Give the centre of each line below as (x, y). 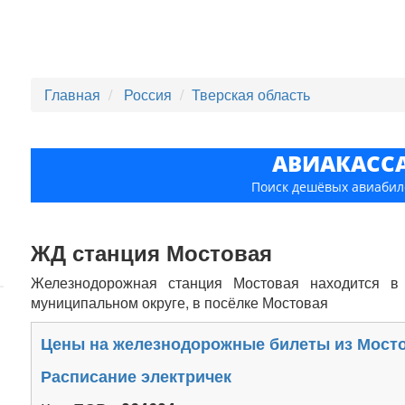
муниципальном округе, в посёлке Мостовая (180, 302)
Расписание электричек (137, 376)
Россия (150, 94)
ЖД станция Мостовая (152, 252)
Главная (73, 94)
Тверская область (251, 94)
